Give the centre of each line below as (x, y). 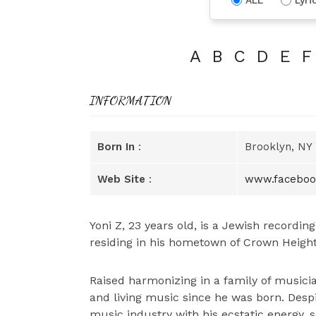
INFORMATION (130, 100)
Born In (116, 146)
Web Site (121, 179)
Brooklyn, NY (279, 146)
